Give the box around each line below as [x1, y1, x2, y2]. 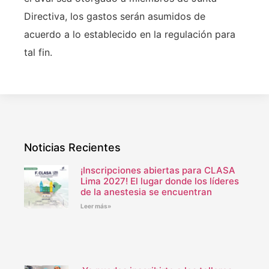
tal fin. [24, 46, 52, 59]
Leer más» [80, 202, 111, 210]
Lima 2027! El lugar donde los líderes [80, 175, 239, 187]
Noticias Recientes [24, 141, 121, 154]
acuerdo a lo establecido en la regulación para [24, 28, 235, 41]
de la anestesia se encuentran [80, 186, 212, 198]
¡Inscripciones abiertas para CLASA [80, 164, 235, 176]
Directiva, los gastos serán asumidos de [24, 10, 205, 23]
